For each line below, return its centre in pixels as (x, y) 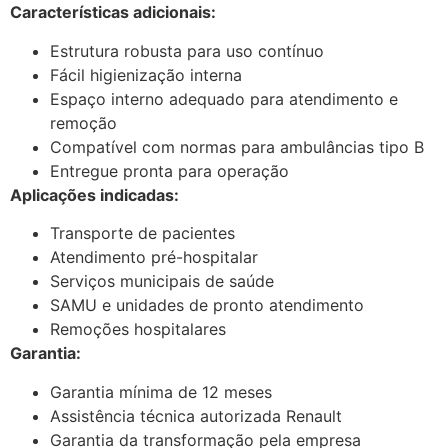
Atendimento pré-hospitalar (154, 257)
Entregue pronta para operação (169, 170)
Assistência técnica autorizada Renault (196, 415)
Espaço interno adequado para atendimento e (224, 98)
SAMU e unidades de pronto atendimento (207, 305)
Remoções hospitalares (138, 329)
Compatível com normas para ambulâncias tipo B (237, 146)
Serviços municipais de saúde (162, 281)
